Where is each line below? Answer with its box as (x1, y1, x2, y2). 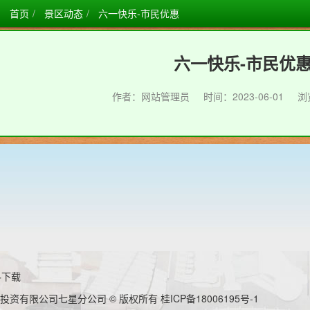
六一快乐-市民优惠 (98, 6, 179, 20)
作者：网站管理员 (112, 89, 190, 103)
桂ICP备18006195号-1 (161, 291, 259, 305)
